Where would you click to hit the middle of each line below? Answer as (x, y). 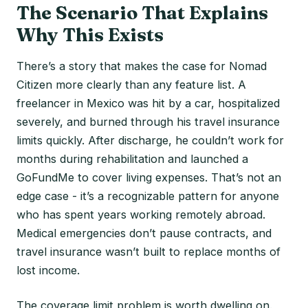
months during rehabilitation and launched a (132, 158)
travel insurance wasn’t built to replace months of (148, 251)
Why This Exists (90, 34)
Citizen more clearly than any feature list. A (131, 84)
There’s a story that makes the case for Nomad (142, 66)
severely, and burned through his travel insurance (148, 121)
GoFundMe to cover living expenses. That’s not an (149, 177)
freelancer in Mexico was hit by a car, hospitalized (148, 103)
